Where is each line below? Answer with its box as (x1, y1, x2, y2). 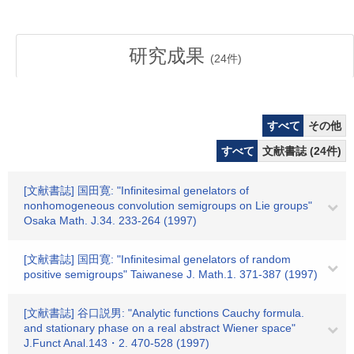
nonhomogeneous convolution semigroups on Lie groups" (24, 199, 312, 212)
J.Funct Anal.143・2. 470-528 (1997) (24, 337, 209, 349)
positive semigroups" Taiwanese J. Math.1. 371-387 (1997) (24, 268, 318, 281)
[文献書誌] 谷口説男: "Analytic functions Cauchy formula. (24, 307, 304, 319)
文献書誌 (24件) (262, 145, 341, 157)
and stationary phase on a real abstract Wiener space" (24, 322, 296, 334)
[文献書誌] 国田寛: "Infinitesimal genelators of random (24, 253, 291, 265)
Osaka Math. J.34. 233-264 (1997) (24, 214, 197, 227)
